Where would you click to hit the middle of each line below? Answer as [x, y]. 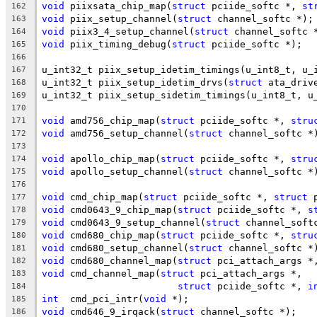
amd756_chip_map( [113, 120]
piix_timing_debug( [118, 44]
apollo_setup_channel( [127, 171]
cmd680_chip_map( [113, 235]
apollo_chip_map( [113, 158]
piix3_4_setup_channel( [129, 31]
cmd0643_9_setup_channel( [135, 222]
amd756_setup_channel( [127, 133]
